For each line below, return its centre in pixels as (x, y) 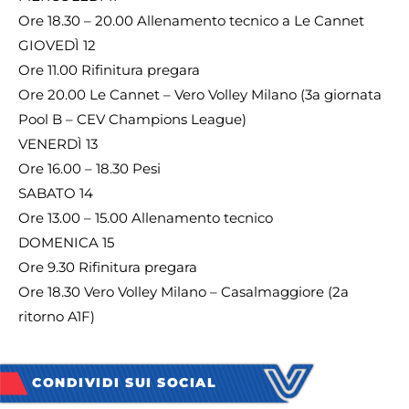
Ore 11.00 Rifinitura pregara (109, 70)
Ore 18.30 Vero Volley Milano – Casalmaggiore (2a (184, 292)
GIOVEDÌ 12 (57, 46)
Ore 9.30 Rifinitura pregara (108, 267)
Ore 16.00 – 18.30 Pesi (89, 169)
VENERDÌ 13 (58, 144)
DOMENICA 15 (66, 243)
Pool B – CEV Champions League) (132, 120)
